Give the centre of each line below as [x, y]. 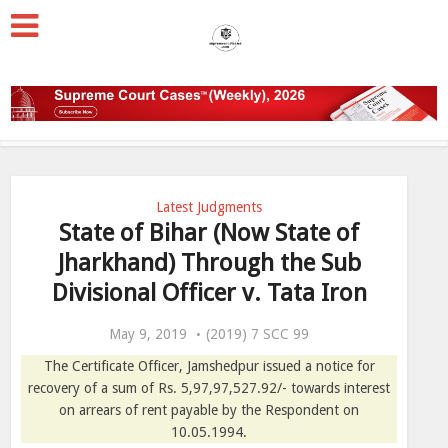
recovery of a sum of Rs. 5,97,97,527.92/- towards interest [209, 388]
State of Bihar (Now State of [209, 233]
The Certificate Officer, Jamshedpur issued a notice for [209, 366]
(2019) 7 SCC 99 [257, 334]
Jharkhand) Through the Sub [209, 263]
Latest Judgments [209, 207]
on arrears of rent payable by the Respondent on [209, 410]
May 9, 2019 [148, 334]
